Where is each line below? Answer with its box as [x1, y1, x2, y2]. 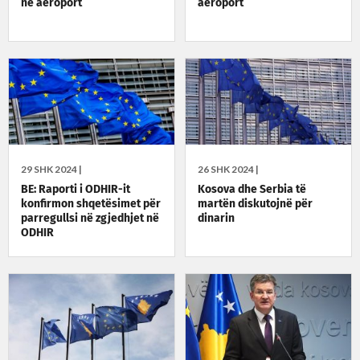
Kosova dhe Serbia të [198, 184, 307, 196]
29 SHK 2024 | [21, 163, 82, 176]
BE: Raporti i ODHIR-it [21, 184, 130, 196]
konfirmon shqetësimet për [21, 198, 161, 211]
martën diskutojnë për [198, 198, 313, 211]
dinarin [198, 213, 235, 225]
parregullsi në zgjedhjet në [21, 213, 159, 225]
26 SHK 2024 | [198, 163, 260, 176]
